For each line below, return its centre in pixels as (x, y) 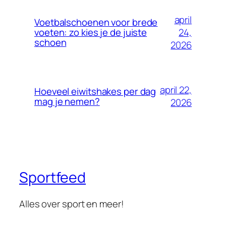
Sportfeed (53, 178)
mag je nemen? (67, 102)
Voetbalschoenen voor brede (96, 22)
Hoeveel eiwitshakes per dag (95, 92)
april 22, (176, 90)
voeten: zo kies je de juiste (91, 33)
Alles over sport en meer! (72, 204)
